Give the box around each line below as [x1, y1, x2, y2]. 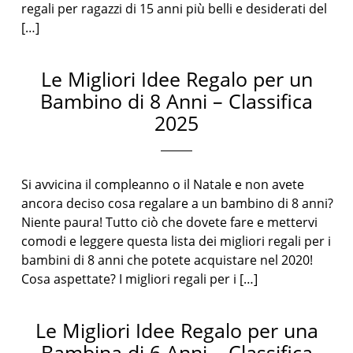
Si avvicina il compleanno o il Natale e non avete [21, 176, 305, 193]
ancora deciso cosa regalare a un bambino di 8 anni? [21, 195, 334, 212]
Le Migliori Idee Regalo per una [35, 317, 318, 344]
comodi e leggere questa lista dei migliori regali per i [21, 232, 332, 250]
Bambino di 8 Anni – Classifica [40, 87, 313, 114]
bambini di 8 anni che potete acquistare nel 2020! [21, 251, 314, 269]
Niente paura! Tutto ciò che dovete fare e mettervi [21, 214, 318, 231]
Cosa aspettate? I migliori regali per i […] [21, 270, 258, 288]
